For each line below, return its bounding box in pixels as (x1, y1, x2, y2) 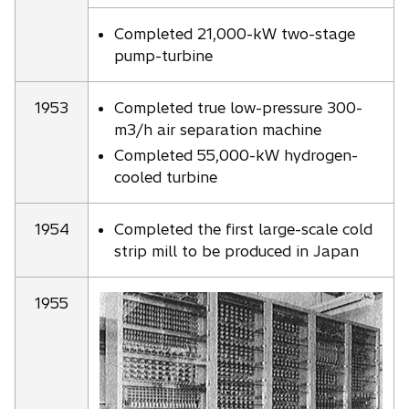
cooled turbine (114, 168, 217, 186)
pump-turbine (114, 47, 213, 65)
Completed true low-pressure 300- (114, 99, 362, 117)
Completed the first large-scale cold (114, 220, 372, 238)
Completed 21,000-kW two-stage (114, 25, 355, 43)
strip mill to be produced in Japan (114, 242, 359, 260)
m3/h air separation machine (114, 121, 321, 139)
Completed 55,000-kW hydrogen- (114, 146, 358, 164)
